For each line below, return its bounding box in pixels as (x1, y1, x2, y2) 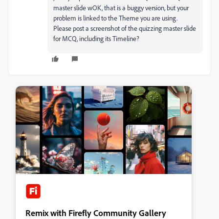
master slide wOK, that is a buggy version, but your (53, 3, 189, 12)
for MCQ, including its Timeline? (53, 34, 139, 43)
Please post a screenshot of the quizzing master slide (53, 23, 196, 32)
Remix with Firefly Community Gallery (25, 207, 166, 218)
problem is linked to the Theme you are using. (53, 13, 179, 22)
